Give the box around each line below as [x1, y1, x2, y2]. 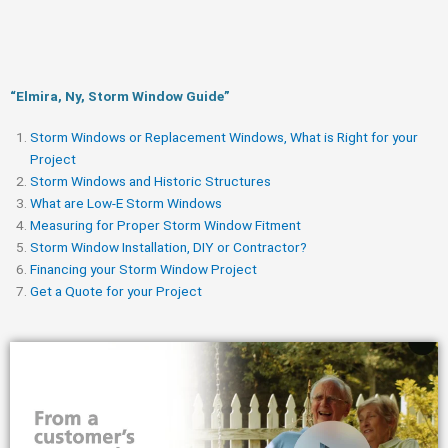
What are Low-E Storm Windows [30, 194, 222, 211]
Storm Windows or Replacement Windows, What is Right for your [30, 128, 418, 145]
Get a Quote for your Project [30, 282, 202, 299]
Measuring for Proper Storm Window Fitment [30, 216, 301, 233]
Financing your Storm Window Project [30, 260, 257, 277]
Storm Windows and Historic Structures [30, 172, 271, 189]
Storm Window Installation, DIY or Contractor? [30, 238, 307, 255]
